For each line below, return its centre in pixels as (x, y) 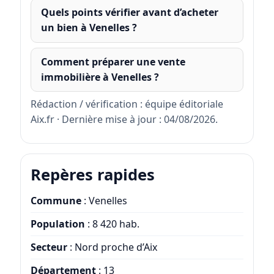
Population (57, 224)
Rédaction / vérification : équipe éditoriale (127, 104)
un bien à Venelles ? (89, 28)
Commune (56, 201)
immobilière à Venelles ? (100, 77)
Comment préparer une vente (113, 61)
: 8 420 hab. (112, 224)
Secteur (49, 247)
